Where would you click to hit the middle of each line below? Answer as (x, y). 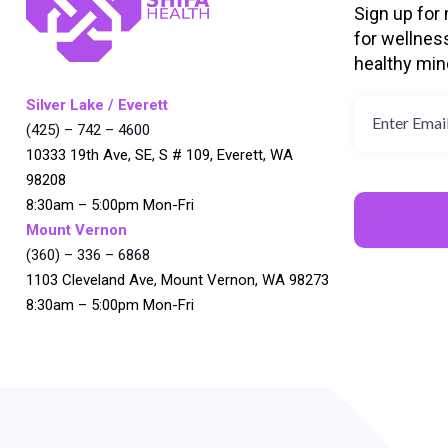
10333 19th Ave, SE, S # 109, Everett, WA (159, 154)
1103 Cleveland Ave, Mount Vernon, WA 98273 (177, 279)
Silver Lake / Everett (97, 104)
